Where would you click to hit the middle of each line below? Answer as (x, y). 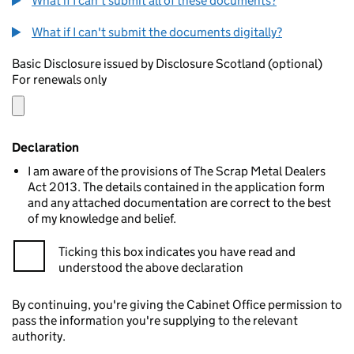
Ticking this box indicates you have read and (177, 252)
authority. (39, 336)
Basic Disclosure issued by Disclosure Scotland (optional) (296, 64)
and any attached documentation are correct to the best (179, 203)
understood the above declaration (151, 267)
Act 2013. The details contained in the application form (176, 187)
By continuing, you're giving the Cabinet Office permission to (177, 305)
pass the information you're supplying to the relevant (155, 320)
